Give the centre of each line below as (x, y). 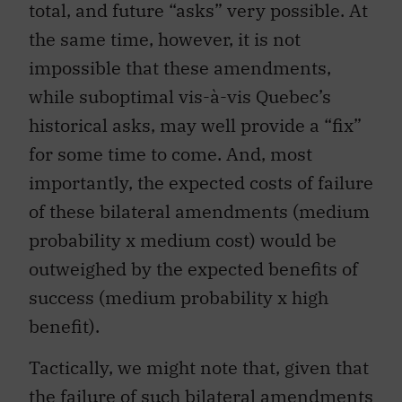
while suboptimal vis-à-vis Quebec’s (180, 96)
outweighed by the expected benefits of (193, 268)
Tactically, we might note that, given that (199, 368)
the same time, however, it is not (165, 39)
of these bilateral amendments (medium (199, 211)
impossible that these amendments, (180, 67)
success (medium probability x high (179, 297)
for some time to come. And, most (170, 153)
